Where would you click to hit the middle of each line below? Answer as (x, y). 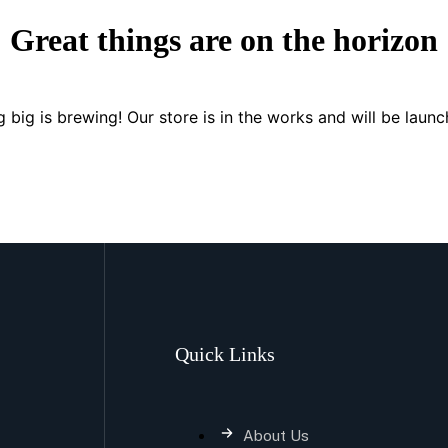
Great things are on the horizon (224, 40)
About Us (275, 435)
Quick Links (224, 353)
